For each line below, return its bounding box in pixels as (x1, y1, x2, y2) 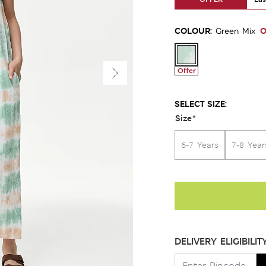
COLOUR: (175, 25, 212, 36)
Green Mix (216, 26, 255, 36)
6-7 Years (181, 140, 218, 150)
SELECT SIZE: (175, 98, 227, 109)
